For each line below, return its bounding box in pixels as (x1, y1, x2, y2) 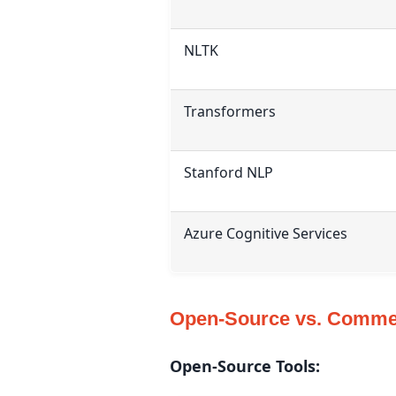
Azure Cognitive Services (184, 223, 347, 243)
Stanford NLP (184, 162, 273, 182)
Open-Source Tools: (170, 354, 320, 377)
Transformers (184, 101, 276, 121)
